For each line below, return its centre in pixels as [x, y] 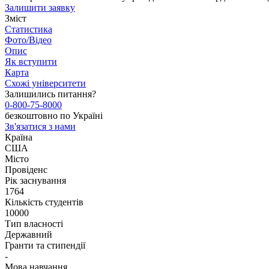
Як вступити [31, 61]
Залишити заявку [40, 7]
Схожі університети [45, 83]
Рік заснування [35, 180]
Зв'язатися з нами [40, 126]
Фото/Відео [28, 40]
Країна [19, 137]
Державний [29, 234]
